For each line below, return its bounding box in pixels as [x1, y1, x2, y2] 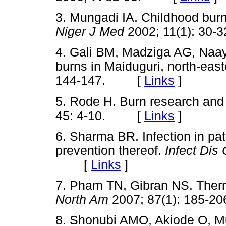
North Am [55, 193, 108, 207]
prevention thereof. [55, 143, 165, 157]
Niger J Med [55, 25, 124, 39]
